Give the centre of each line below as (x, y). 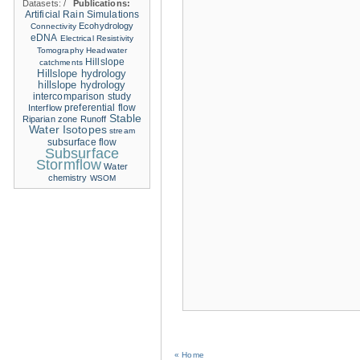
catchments (61, 62)
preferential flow (100, 108)
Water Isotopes (68, 130)
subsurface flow (82, 142)
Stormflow (69, 165)
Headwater (107, 50)
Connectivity (53, 26)
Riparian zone (50, 119)
